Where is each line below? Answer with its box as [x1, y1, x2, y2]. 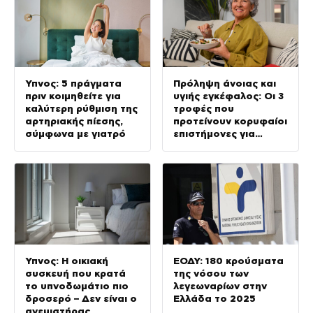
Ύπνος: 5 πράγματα [25, 77, 122, 89]
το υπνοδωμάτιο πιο [25, 280, 129, 292]
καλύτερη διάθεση [173, 140, 266, 152]
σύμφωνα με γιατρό [25, 127, 126, 139]
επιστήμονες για [173, 127, 255, 139]
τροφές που [173, 102, 234, 114]
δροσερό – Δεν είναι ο [25, 293, 137, 305]
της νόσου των [173, 268, 249, 279]
